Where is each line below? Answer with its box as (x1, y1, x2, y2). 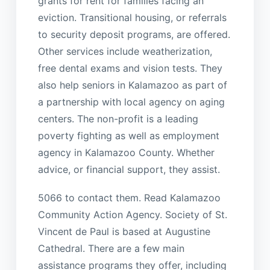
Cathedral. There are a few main (37, 242, 184, 254)
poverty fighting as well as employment (37, 130, 219, 142)
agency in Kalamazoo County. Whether (37, 146, 215, 159)
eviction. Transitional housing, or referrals (37, 11, 227, 24)
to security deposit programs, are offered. (37, 28, 230, 41)
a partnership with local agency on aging (37, 96, 225, 108)
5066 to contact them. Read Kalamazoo (37, 191, 221, 204)
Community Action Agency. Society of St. (37, 208, 227, 221)
